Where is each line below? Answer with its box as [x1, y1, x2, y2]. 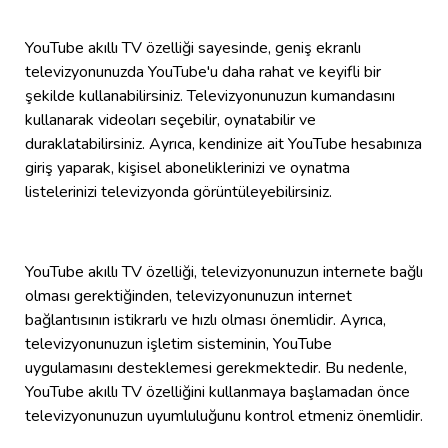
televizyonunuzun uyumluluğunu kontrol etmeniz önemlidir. [25, 405, 423, 428]
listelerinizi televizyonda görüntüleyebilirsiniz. [25, 181, 332, 204]
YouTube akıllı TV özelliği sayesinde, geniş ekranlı [25, 37, 361, 60]
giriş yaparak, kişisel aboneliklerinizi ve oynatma [25, 157, 350, 180]
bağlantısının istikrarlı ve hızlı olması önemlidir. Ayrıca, [25, 309, 386, 332]
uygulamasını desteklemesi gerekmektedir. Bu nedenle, [25, 357, 407, 380]
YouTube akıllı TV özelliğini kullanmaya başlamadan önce [25, 381, 410, 404]
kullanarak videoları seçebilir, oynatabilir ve [25, 109, 316, 132]
